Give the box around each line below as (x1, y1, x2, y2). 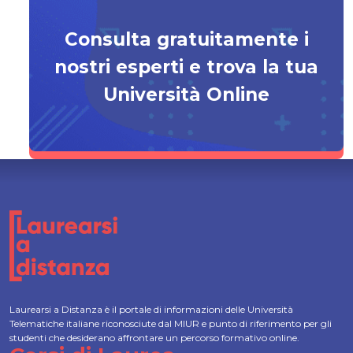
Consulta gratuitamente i (64, 28, 309, 50)
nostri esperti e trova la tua (54, 56, 318, 78)
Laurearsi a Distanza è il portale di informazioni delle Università (9, 303, 293, 315)
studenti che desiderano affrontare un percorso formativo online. (9, 332, 299, 344)
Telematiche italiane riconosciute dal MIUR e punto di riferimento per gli (9, 318, 332, 329)
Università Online (103, 84, 269, 106)
